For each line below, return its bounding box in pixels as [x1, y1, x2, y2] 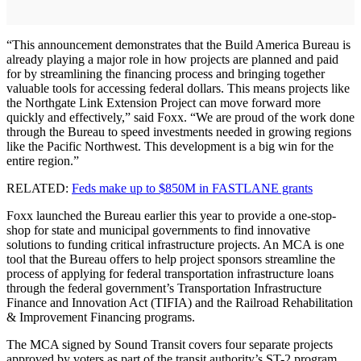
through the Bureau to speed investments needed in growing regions [6, 125, 351, 139]
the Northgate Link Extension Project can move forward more [6, 96, 321, 110]
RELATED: [6, 181, 72, 196]
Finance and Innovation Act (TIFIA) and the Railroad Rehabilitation [6, 296, 353, 310]
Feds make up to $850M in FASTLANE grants [72, 181, 313, 196]
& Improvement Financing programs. [6, 310, 195, 325]
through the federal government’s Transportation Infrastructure [6, 281, 322, 296]
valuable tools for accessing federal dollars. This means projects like [6, 81, 350, 96]
